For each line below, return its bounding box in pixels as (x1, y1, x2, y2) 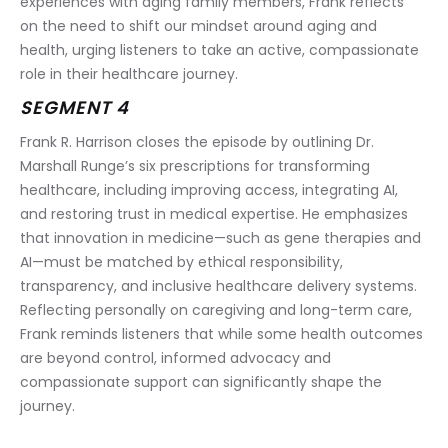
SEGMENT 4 (20, 95, 129, 121)
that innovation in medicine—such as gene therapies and (20, 228, 425, 249)
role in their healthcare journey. (20, 64, 238, 85)
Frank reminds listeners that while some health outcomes (20, 324, 427, 345)
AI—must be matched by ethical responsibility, (20, 252, 347, 273)
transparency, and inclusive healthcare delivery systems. (20, 276, 421, 297)
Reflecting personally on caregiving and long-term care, (20, 300, 416, 321)
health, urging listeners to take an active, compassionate (20, 40, 423, 61)
